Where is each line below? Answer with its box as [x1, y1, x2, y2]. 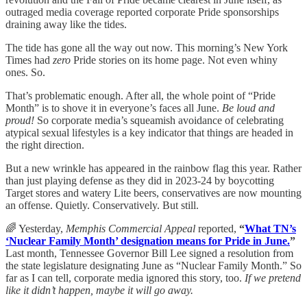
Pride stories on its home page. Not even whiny [71, 54, 278, 66]
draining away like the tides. [5, 19, 127, 31]
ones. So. [5, 66, 45, 79]
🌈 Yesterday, [5, 223, 66, 235]
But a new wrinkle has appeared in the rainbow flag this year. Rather [5, 162, 302, 175]
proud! [5, 114, 34, 127]
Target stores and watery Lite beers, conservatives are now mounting [5, 187, 302, 199]
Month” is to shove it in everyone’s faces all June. [5, 102, 222, 114]
